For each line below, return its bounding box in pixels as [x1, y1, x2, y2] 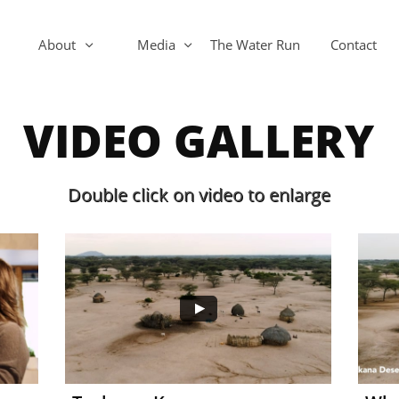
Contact [330, 36, 377, 53]
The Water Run [209, 36, 300, 53]
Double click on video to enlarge [68, 182, 330, 207]
